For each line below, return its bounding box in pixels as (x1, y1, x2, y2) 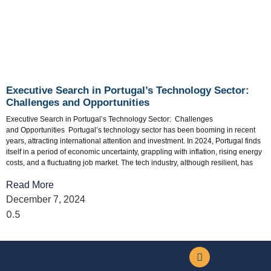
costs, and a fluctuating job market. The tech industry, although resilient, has (6, 158, 253, 168)
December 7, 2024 (6, 194, 85, 204)
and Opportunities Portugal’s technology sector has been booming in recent (6, 126, 255, 135)
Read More (6, 179, 54, 190)
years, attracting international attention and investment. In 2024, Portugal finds (6, 137, 261, 146)
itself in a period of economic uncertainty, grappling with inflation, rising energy (6, 148, 262, 157)
